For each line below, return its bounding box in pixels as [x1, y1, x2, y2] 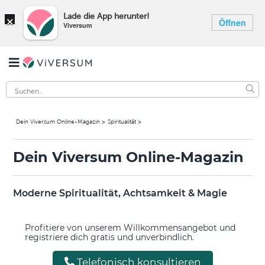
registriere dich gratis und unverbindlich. [24, 232, 194, 243]
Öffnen [219, 17, 246, 28]
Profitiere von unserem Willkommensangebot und [24, 222, 235, 233]
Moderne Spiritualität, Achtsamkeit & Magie [12, 188, 227, 199]
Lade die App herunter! [63, 11, 149, 21]
